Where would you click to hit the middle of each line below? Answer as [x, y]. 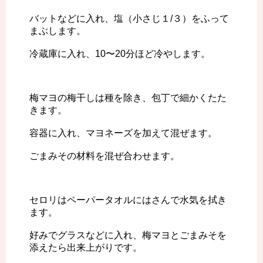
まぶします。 [58, 31]
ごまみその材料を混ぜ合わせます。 [104, 156]
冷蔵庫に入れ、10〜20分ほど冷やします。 [120, 54]
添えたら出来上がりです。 [86, 248]
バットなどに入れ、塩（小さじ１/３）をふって [129, 19]
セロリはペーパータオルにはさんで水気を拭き [128, 200]
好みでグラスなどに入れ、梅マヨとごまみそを [128, 235]
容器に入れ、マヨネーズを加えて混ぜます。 [123, 133]
